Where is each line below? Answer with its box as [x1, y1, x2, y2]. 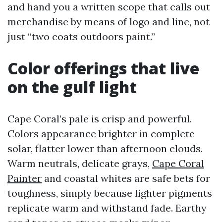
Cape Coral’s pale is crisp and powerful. [7, 112, 192, 125]
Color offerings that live [7, 57, 199, 79]
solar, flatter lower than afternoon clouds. [7, 142, 203, 155]
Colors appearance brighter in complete [7, 127, 195, 140]
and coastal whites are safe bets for [42, 172, 210, 184]
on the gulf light [7, 76, 137, 98]
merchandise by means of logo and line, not [7, 15, 210, 28]
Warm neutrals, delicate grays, [7, 157, 152, 169]
